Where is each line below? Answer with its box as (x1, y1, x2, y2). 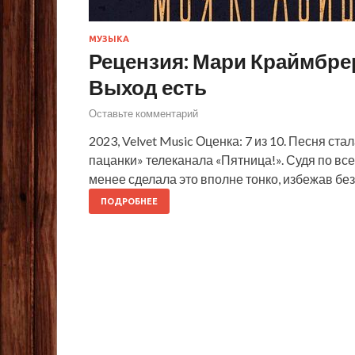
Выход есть (89, 74, 207, 100)
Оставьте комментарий (89, 107, 198, 120)
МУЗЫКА (89, 33, 129, 44)
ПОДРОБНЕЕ (101, 197, 158, 207)
